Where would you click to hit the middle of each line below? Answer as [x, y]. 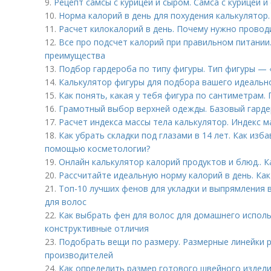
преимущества [75, 55]
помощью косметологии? [97, 149]
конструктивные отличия [97, 228]
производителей [79, 255]
